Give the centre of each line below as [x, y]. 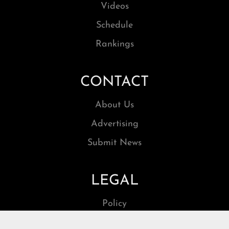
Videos [114, 6]
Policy [114, 203]
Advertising [114, 124]
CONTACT [114, 82]
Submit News [114, 143]
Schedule [114, 25]
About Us [114, 105]
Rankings [114, 44]
